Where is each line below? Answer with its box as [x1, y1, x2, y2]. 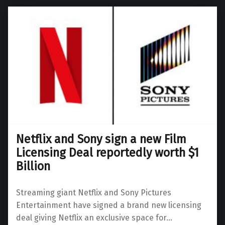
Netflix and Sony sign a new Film [16, 132, 186, 146]
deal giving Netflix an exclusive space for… [16, 212, 172, 222]
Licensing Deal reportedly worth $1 [16, 145, 199, 160]
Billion [16, 159, 50, 173]
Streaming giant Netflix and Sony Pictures [16, 187, 171, 197]
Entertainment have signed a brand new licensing [16, 200, 201, 210]
